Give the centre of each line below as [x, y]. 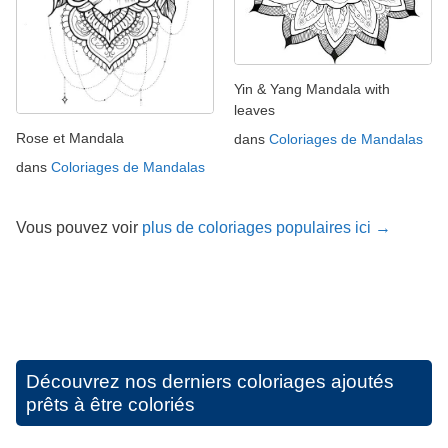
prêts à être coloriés [110, 405]
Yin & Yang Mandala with [312, 88]
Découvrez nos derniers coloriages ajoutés [210, 382]
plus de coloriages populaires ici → [266, 228]
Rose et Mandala [70, 138]
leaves [254, 109]
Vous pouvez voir [79, 228]
